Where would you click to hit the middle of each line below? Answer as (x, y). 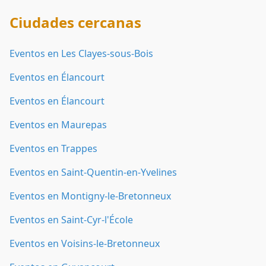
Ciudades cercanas (75, 22)
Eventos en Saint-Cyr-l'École (71, 220)
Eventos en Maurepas (58, 125)
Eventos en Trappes (53, 148)
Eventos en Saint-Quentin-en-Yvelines (93, 172)
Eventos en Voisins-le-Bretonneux (85, 243)
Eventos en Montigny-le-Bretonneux (90, 196)
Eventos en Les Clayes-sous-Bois (81, 53)
